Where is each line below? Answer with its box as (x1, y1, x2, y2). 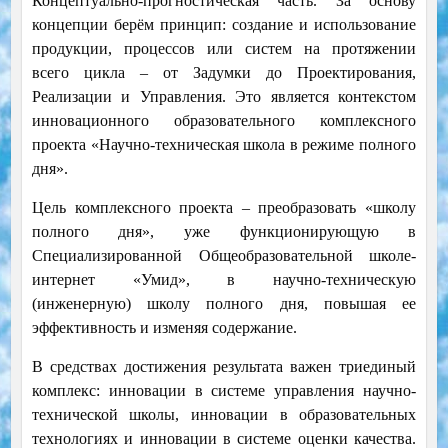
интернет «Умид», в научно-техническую (31, 271, 417, 289)
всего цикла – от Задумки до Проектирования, (31, 64, 417, 82)
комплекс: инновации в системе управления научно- (31, 382, 417, 400)
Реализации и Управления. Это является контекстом (31, 88, 417, 106)
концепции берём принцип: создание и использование (31, 16, 417, 34)
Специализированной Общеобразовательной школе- (31, 247, 417, 265)
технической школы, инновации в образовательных (31, 406, 417, 424)
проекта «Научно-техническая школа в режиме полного (31, 136, 417, 154)
